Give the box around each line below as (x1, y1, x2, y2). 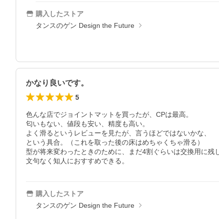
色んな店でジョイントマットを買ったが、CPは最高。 (26, 110, 193, 118)
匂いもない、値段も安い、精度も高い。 (26, 120, 149, 128)
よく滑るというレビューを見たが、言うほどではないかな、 (26, 129, 211, 137)
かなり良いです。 (26, 79, 88, 87)
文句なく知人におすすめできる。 (26, 157, 129, 165)
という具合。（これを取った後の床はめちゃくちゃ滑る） (26, 138, 204, 146)
